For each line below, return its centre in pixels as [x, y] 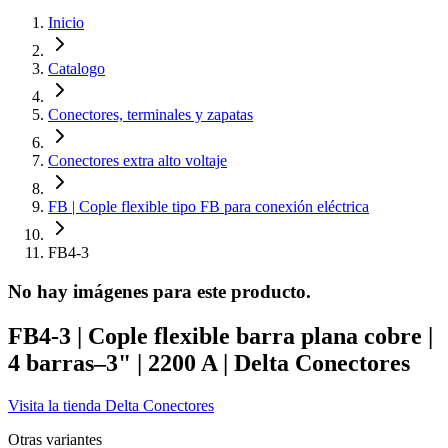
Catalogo [76, 68]
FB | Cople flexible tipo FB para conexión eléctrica [208, 206]
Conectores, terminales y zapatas [150, 114]
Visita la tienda [56, 405]
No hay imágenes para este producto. [159, 291]
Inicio [66, 22]
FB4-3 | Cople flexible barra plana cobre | [220, 335]
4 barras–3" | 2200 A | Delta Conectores [209, 362]
